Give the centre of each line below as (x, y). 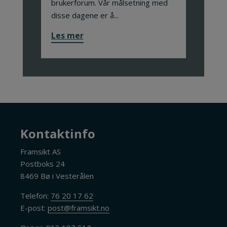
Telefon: (36, 196)
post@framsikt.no (79, 208)
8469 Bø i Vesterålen (57, 176)
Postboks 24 (43, 164)
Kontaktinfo (58, 133)
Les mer (67, 35)
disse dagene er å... (85, 15)
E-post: (34, 208)
